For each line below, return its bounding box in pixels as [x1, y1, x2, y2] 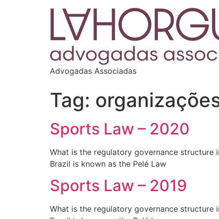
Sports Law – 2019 [50, 176, 187, 196]
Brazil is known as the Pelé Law [50, 159, 166, 169]
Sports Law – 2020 [50, 119, 190, 138]
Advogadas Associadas [50, 66, 136, 76]
